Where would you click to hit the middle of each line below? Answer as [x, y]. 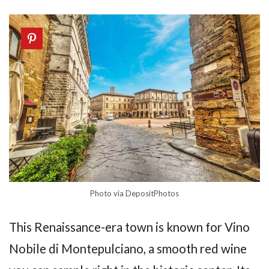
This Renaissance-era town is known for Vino [129, 227]
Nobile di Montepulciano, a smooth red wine [128, 249]
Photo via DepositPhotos [134, 193]
